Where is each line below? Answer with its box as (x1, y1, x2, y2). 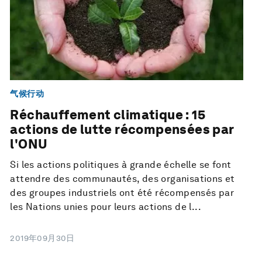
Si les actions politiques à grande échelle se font (10, 159, 232, 171)
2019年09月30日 (10, 233, 75, 243)
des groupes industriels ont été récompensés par (10, 187, 235, 199)
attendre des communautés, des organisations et (10, 173, 235, 185)
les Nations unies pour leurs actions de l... (10, 201, 201, 213)
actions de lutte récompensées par (10, 122, 234, 137)
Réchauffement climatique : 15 (10, 107, 205, 123)
